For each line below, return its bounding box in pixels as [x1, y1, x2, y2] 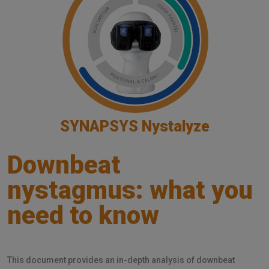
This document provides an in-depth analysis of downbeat [7, 255, 235, 265]
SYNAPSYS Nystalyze [59, 117, 210, 135]
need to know [7, 200, 159, 230]
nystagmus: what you [7, 175, 253, 205]
